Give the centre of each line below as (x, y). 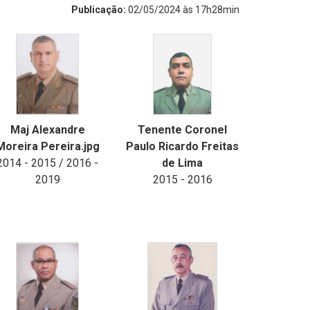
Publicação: (100, 10)
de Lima (182, 163)
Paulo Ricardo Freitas (182, 146)
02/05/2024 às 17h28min (184, 10)
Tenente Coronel (182, 130)
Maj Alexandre (47, 130)
